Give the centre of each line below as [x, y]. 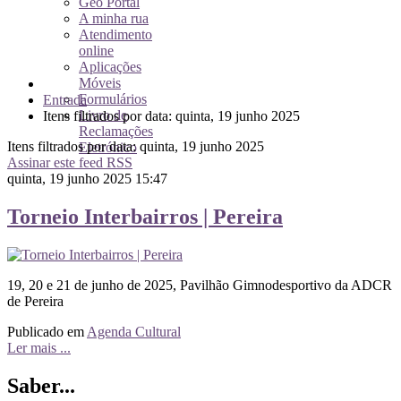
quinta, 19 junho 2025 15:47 [87, 179]
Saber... [41, 385]
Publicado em [46, 331]
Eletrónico [108, 147]
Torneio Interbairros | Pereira [145, 216]
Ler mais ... [39, 347]
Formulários [113, 99]
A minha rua [114, 18]
